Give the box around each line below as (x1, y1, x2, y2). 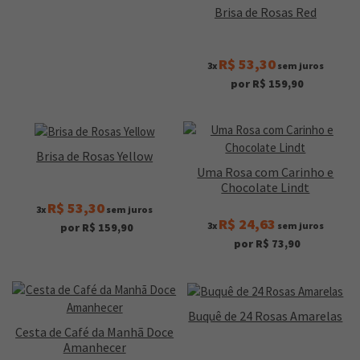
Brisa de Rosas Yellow (36, 147, 153, 164)
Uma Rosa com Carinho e (197, 164, 334, 181)
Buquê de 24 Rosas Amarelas (188, 307, 343, 324)
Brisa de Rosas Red (214, 4, 317, 21)
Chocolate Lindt (221, 179, 310, 196)
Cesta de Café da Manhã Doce (15, 324, 174, 341)
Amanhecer (63, 339, 126, 356)
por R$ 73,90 (234, 236, 301, 252)
